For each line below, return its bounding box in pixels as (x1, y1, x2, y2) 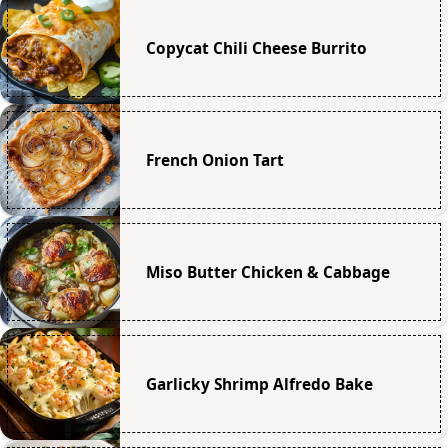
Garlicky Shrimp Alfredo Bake (145, 373, 373, 395)
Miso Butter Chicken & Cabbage (145, 261, 390, 283)
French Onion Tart (145, 149, 284, 171)
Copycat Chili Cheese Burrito (145, 37, 367, 59)
